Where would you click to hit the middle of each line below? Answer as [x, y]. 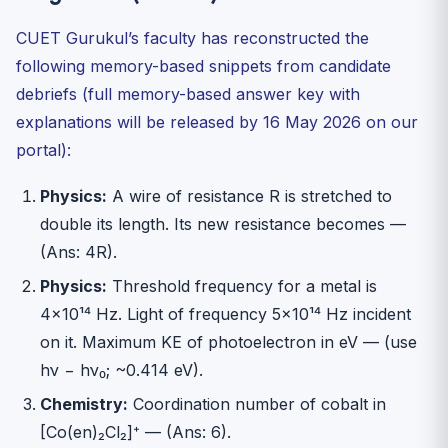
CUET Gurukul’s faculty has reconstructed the [192, 37]
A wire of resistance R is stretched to [249, 195]
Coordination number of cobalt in [257, 403]
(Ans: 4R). [78, 251]
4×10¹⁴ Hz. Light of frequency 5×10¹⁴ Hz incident [225, 313]
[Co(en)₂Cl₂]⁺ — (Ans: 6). [135, 431]
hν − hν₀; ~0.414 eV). [121, 369]
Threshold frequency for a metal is [242, 285]
